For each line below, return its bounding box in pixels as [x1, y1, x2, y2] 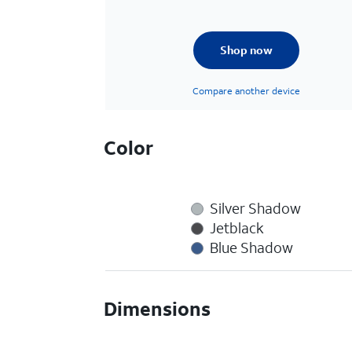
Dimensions [104, 296, 211, 321]
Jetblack [210, 218, 265, 237]
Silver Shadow [210, 199, 302, 218]
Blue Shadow [210, 238, 294, 257]
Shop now [219, 42, 273, 57]
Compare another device [192, 85, 300, 97]
